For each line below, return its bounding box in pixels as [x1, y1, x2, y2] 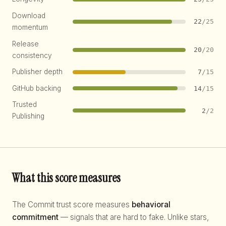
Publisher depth [12, 68, 63, 76]
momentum [12, 23, 48, 31]
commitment [12, 212, 59, 222]
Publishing [12, 112, 44, 121]
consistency [12, 51, 52, 60]
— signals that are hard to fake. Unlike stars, [59, 212, 209, 222]
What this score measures [12, 169, 121, 186]
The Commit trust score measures [12, 199, 132, 209]
